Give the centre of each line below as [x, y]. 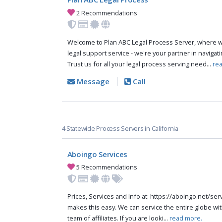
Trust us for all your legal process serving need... [140, 64]
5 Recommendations [106, 167]
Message [92, 82]
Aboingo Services [97, 154]
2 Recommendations [106, 13]
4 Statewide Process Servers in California [120, 129]
